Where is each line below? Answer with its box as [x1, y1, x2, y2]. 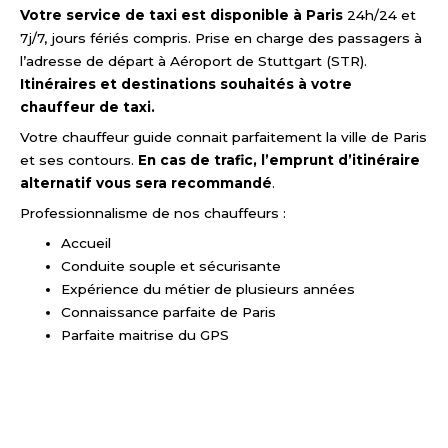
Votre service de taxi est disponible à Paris [20, 7, 347, 24]
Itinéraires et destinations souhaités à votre [20, 76, 352, 93]
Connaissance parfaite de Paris [61, 303, 277, 320]
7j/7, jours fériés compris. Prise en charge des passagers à [20, 30, 422, 47]
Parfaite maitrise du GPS [61, 326, 230, 343]
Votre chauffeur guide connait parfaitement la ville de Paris [20, 129, 427, 146]
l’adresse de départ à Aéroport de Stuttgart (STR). [20, 53, 367, 70]
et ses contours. [20, 152, 138, 169]
